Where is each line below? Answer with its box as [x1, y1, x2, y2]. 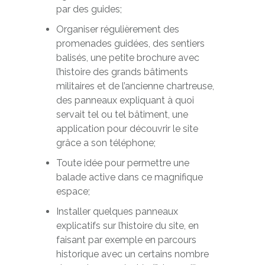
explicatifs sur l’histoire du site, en [56, 220, 199, 231]
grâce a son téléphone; [56, 137, 156, 148]
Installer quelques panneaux [56, 206, 178, 217]
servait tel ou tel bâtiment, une [56, 109, 188, 120]
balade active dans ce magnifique [56, 172, 203, 183]
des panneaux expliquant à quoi [56, 95, 194, 106]
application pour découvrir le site [56, 123, 198, 134]
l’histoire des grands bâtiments [56, 66, 188, 77]
